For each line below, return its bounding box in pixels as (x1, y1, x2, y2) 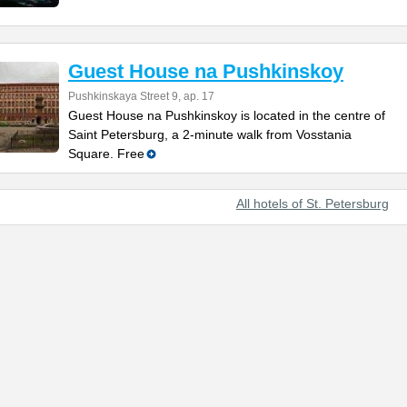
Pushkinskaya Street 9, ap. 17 (68, 90, 214, 103)
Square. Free (68, 146, 144, 161)
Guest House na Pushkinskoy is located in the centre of (68, 108, 385, 123)
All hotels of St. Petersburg (236, 196, 389, 211)
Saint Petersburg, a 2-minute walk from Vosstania (68, 127, 352, 142)
